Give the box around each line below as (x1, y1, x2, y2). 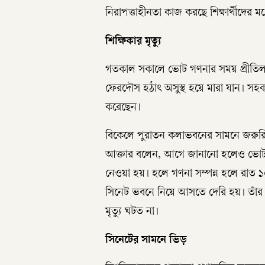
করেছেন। (105, 102, 141, 115)
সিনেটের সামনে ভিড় (105, 235, 187, 247)
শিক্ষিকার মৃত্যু (105, 36, 161, 49)
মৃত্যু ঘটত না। (105, 206, 159, 219)
